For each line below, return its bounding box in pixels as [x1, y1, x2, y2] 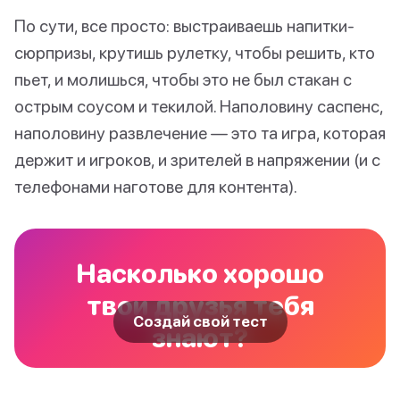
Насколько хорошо [76, 257, 324, 289]
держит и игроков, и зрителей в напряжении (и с [14, 149, 380, 171]
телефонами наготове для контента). [14, 176, 297, 197]
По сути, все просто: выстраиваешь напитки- [14, 15, 354, 37]
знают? [152, 321, 248, 354]
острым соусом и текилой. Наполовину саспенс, [14, 96, 383, 117]
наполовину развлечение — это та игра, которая [14, 122, 386, 144]
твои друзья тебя [86, 289, 314, 321]
